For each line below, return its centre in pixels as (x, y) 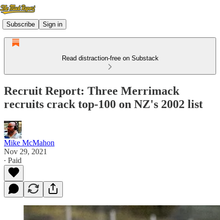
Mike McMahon (29, 142)
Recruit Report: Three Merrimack (92, 91)
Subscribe (21, 24)
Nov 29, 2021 (26, 151)
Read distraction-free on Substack (110, 58)
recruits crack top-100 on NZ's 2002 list (103, 104)
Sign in (53, 24)
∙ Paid (13, 160)
